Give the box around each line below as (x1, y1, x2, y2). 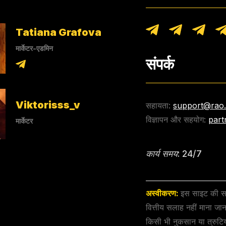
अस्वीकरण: (146, 188, 181, 199)
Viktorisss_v (16, 98, 81, 111)
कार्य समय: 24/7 (146, 148, 202, 159)
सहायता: (146, 100, 171, 111)
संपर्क (146, 55, 175, 74)
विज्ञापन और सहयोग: (146, 115, 206, 125)
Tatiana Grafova (16, 26, 102, 38)
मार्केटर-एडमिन (16, 43, 53, 52)
